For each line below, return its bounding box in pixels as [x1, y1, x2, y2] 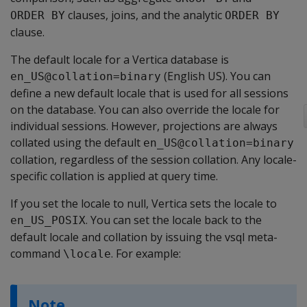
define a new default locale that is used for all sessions [10, 86, 288, 101]
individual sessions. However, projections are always [10, 119, 278, 134]
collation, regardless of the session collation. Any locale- [10, 152, 297, 167]
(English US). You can [161, 69, 271, 84]
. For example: [111, 246, 181, 261]
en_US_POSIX [10, 214, 86, 227]
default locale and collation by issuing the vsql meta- [10, 230, 278, 245]
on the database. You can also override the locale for [10, 102, 280, 117]
